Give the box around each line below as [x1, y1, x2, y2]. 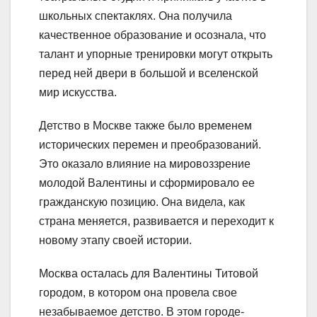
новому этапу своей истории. [39, 234, 192, 246]
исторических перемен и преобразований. [39, 138, 261, 151]
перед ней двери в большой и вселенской [39, 67, 258, 79]
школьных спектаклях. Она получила [39, 9, 232, 22]
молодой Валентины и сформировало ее [39, 176, 255, 189]
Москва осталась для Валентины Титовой [39, 267, 258, 279]
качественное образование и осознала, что [39, 28, 266, 41]
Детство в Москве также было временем [39, 119, 252, 132]
